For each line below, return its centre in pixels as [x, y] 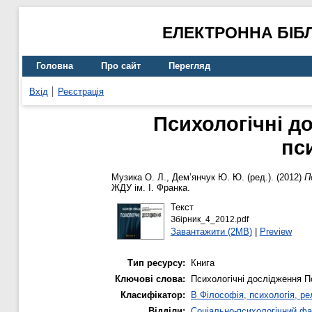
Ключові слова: [150, 279]
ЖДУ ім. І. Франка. [151, 188]
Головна [55, 66]
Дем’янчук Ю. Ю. [208, 178]
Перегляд [189, 66]
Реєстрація [81, 91]
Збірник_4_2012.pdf [209, 219]
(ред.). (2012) [274, 178]
